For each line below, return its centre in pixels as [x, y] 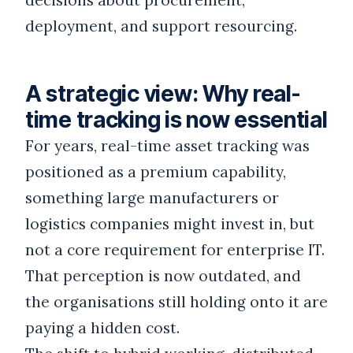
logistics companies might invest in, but [170, 224]
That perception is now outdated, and [163, 276]
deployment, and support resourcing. [161, 26]
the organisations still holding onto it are [176, 302]
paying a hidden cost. [102, 328]
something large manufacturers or [152, 198]
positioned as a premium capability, [156, 172]
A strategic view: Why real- [163, 94]
